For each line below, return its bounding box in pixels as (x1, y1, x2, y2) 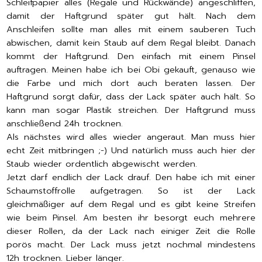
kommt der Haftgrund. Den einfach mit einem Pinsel (6, 50, 256, 63)
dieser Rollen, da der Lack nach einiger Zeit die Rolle (6, 225, 256, 238)
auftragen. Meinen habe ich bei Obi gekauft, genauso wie (6, 63, 256, 77)
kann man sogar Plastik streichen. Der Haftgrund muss (6, 104, 256, 117)
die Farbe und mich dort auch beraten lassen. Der (6, 77, 256, 90)
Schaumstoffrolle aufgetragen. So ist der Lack (6, 184, 256, 198)
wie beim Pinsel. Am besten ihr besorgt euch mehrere (6, 211, 256, 225)
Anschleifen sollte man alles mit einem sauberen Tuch (6, 23, 256, 36)
